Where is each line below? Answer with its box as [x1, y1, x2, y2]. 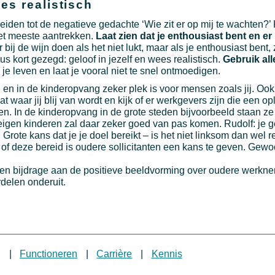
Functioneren [20, 248, 78, 259]
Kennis [151, 248, 182, 259]
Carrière [96, 248, 133, 259]
